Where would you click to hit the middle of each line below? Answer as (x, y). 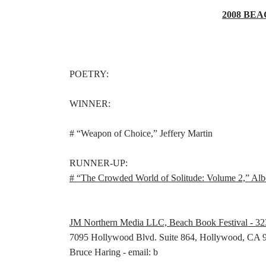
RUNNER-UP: (99, 163)
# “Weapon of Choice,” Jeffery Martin (141, 134)
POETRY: (89, 74)
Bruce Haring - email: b (114, 252)
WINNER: (90, 104)
